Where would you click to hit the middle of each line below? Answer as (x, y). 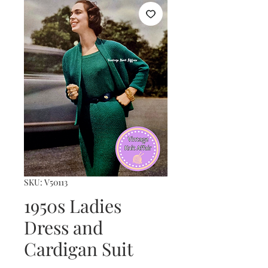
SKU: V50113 (46, 182)
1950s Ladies (73, 205)
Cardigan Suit (79, 249)
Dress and (63, 227)
